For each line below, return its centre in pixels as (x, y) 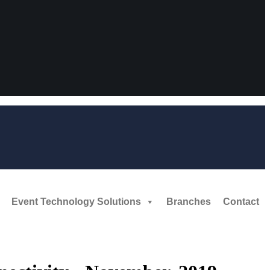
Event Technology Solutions (76, 202)
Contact (241, 202)
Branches (189, 202)
